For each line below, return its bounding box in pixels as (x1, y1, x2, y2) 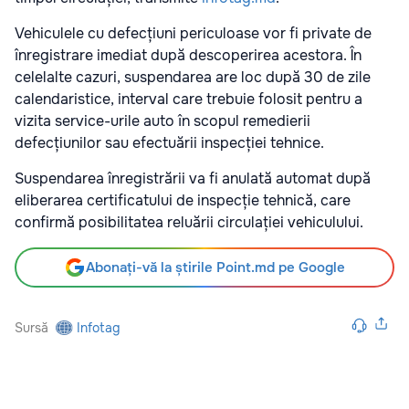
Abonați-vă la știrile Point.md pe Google (86, 258, 345, 278)
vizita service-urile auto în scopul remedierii (15, 111, 310, 131)
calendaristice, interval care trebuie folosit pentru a (15, 89, 362, 110)
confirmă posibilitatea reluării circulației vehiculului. (15, 213, 363, 233)
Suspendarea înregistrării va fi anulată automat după (15, 169, 371, 189)
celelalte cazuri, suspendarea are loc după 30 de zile (15, 68, 371, 88)
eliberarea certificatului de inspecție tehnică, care (15, 191, 351, 211)
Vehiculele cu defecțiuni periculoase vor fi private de (15, 24, 372, 44)
